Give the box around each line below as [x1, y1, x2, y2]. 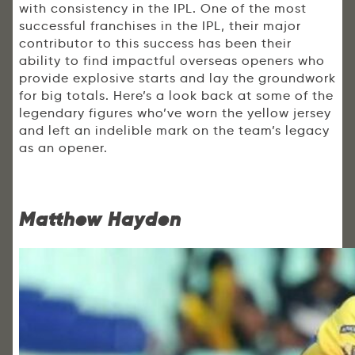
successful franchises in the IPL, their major [19, 18, 301, 34]
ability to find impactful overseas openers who [19, 53, 325, 69]
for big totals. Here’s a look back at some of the [19, 88, 334, 104]
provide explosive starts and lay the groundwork [19, 71, 336, 86]
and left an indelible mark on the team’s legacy [19, 123, 330, 139]
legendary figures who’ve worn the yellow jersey [19, 105, 331, 121]
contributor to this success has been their [19, 36, 292, 52]
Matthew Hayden [19, 207, 181, 232]
